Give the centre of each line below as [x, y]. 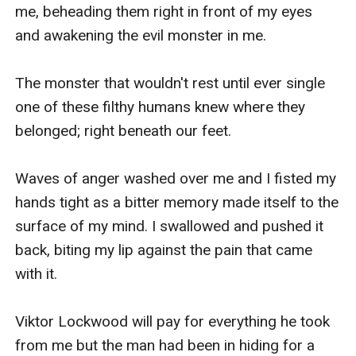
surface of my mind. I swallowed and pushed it [170, 226]
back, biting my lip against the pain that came [164, 250]
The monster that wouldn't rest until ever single [170, 83]
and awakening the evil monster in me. [141, 35]
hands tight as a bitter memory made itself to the [177, 202]
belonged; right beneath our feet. [124, 130]
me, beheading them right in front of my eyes [164, 11]
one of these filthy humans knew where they [161, 106]
